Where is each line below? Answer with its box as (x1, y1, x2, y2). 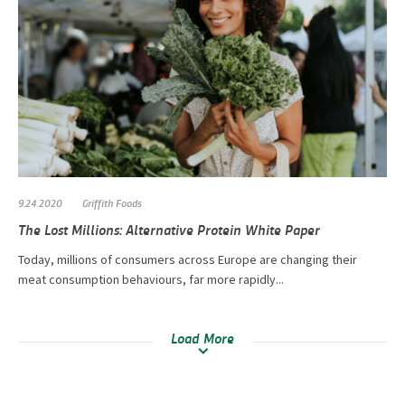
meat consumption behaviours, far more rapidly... (18, 270, 284, 287)
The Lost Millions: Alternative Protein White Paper (18, 219, 320, 239)
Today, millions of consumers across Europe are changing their (18, 250, 357, 268)
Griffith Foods (82, 194, 142, 210)
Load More (170, 327, 235, 347)
